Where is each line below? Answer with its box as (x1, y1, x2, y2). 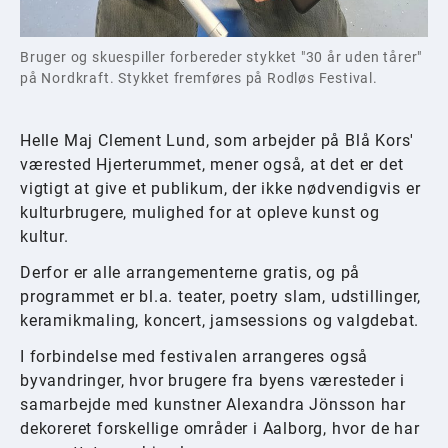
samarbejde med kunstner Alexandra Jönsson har (20, 395, 406, 415)
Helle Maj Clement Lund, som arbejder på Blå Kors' (20, 131, 415, 151)
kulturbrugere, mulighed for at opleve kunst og (20, 203, 380, 223)
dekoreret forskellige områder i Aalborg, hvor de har (20, 419, 420, 439)
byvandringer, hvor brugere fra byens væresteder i (20, 371, 406, 391)
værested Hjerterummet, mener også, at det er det (20, 155, 404, 175)
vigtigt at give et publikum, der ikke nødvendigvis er (20, 179, 421, 199)
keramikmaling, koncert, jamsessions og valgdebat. (20, 311, 420, 331)
